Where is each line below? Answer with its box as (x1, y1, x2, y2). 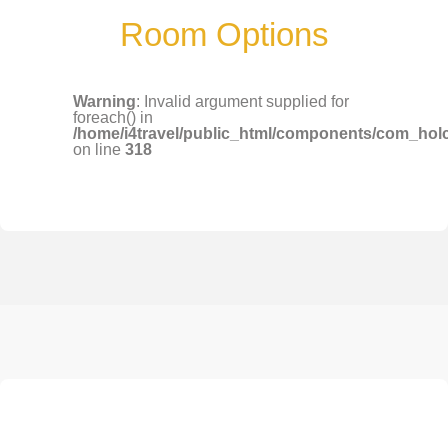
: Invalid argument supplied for (136, 92, 350, 110)
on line (73, 140, 126, 158)
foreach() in (73, 108, 154, 126)
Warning (73, 92, 137, 110)
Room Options (119, 16, 329, 54)
